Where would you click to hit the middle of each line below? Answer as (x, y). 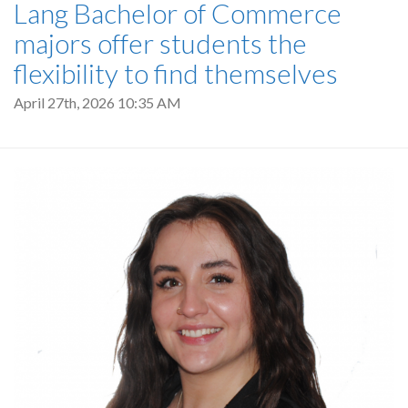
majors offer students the (160, 43)
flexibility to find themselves (176, 73)
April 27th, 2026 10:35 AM (97, 102)
